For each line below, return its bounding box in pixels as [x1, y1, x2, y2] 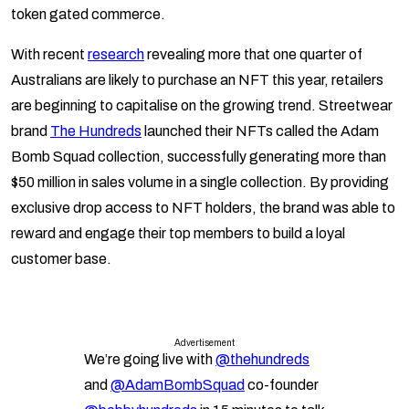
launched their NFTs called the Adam [142, 123, 379, 140]
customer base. [11, 251, 111, 267]
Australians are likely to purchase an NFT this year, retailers [11, 72, 383, 89]
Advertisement [174, 338, 235, 349]
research [88, 47, 144, 63]
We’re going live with [84, 351, 215, 368]
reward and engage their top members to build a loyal [11, 225, 345, 242]
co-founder [245, 377, 319, 393]
